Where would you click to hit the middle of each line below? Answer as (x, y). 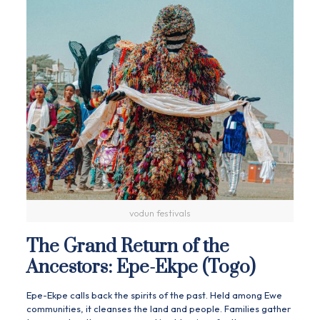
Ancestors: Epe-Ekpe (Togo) (141, 268)
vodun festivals (160, 213)
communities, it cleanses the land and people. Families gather (158, 309)
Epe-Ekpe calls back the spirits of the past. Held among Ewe (154, 295)
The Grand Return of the (127, 247)
